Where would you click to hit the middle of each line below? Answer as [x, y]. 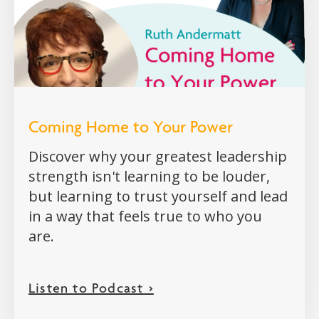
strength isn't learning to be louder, [149, 177]
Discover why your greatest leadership [158, 157]
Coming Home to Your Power [131, 129]
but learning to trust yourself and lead [158, 197]
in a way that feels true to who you [145, 216]
